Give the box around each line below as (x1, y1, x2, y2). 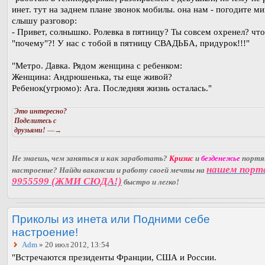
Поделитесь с (14, 117, 56, 125)
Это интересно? (14, 107, 67, 116)
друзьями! (14, 126, 46, 135)
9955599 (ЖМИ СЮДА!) (12, 176, 122, 188)
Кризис (169, 154, 193, 163)
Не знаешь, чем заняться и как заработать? (12, 154, 169, 163)
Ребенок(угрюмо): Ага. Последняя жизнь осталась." (12, 83, 212, 93)
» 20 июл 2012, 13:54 (37, 240, 109, 250)
